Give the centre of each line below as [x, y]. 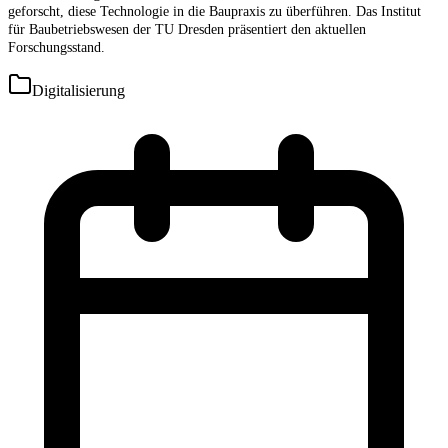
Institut [401, 11]
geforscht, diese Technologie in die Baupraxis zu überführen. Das [194, 11]
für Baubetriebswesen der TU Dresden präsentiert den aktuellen [187, 29]
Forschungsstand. [56, 47]
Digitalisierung [78, 90]
